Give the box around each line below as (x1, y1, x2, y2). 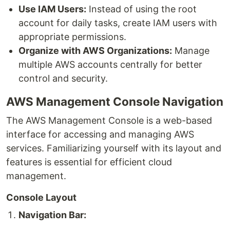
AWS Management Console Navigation (6, 94, 223, 108)
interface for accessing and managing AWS (6, 129, 194, 140)
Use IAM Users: (18, 4, 86, 14)
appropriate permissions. (18, 31, 126, 42)
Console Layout (6, 192, 76, 203)
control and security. (18, 73, 108, 84)
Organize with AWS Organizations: (18, 45, 172, 56)
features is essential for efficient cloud (6, 157, 172, 167)
